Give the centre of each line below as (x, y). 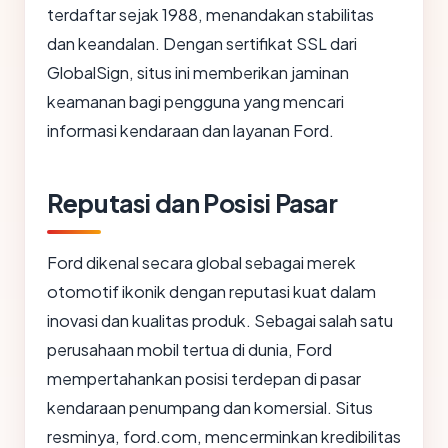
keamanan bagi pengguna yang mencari (195, 102)
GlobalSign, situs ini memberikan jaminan (198, 73)
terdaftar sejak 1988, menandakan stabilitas (210, 15)
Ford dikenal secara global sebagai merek (201, 263)
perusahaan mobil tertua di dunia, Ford (189, 350)
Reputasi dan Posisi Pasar (192, 203)
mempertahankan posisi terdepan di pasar (204, 379)
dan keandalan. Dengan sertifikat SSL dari (202, 44)
